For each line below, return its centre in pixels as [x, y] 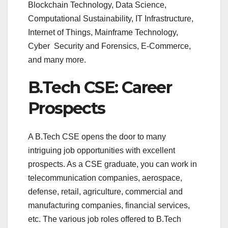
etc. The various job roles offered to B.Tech [105, 219]
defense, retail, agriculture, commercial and [105, 192]
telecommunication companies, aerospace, [105, 178]
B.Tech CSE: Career [100, 87]
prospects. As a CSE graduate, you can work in [112, 164]
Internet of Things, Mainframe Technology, [103, 32]
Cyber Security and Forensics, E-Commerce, [109, 46]
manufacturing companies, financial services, [109, 206]
